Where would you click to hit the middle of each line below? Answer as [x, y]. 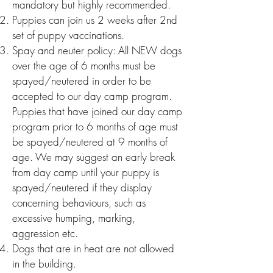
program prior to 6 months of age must [95, 126]
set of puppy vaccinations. [68, 35]
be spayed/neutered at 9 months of [90, 142]
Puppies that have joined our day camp [97, 111]
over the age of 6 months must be [84, 66]
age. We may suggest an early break [94, 157]
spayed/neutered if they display [82, 187]
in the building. [44, 264]
